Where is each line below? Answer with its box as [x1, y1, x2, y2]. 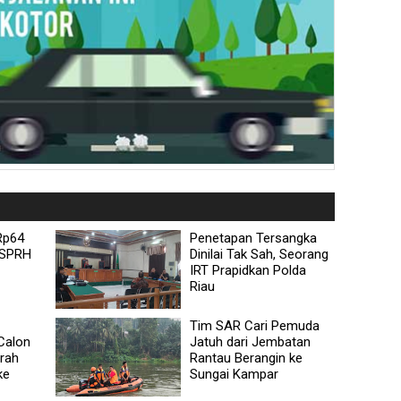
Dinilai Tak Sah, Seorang [190, 245, 329, 262]
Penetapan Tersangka [190, 229, 318, 246]
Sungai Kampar [190, 365, 279, 382]
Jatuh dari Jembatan [190, 333, 311, 350]
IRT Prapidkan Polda [190, 261, 307, 278]
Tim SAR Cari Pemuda [190, 317, 320, 334]
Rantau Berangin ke [190, 349, 303, 366]
